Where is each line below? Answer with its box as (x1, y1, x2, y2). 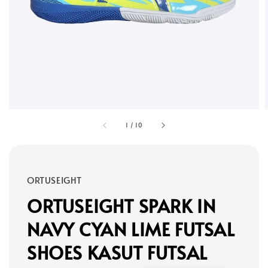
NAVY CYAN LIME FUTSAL (27, 216, 235, 241)
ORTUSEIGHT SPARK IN (27, 193, 216, 218)
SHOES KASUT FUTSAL (27, 239, 208, 264)
